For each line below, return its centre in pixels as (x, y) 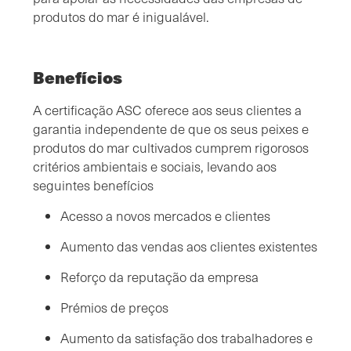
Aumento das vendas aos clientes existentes (189, 246)
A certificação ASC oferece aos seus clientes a (167, 110)
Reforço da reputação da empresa (159, 277)
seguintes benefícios (93, 185)
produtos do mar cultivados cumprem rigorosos (171, 147)
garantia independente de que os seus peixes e (171, 128)
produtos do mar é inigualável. (121, 16)
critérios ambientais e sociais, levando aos (155, 166)
